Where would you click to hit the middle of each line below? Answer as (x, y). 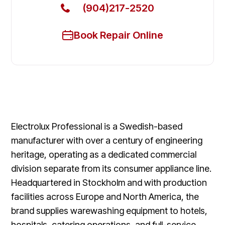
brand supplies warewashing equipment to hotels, (109, 210)
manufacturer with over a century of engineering (107, 140)
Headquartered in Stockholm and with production (109, 182)
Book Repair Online (119, 35)
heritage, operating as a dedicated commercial (104, 154)
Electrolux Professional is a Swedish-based (97, 126)
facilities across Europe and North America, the (105, 196)
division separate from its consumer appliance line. (111, 168)
